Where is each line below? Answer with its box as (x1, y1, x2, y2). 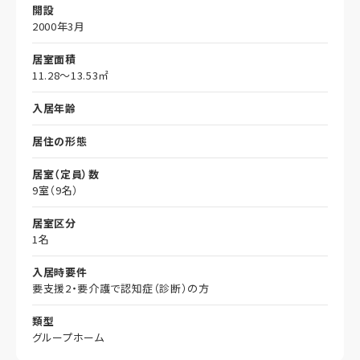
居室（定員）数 (32, 166, 100, 182)
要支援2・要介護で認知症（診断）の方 (32, 280, 210, 296)
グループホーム (32, 329, 104, 345)
